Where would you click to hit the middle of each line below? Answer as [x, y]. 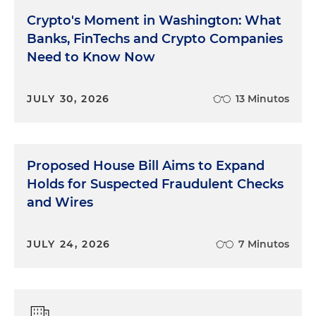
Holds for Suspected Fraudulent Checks [155, 184]
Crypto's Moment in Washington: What [154, 20]
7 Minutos [264, 244]
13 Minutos [262, 99]
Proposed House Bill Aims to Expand [146, 166]
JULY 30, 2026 [69, 99]
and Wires [60, 202]
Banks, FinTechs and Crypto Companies [155, 39]
